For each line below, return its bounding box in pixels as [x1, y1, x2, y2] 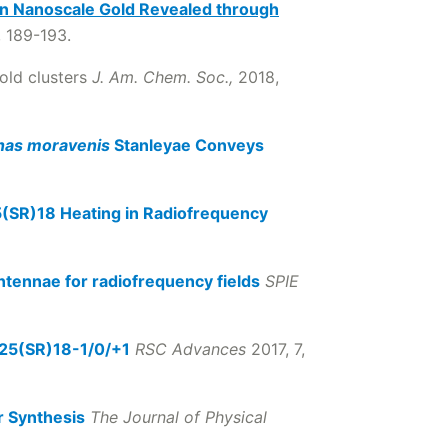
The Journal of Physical [90, 407, 267, 427]
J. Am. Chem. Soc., [92, 67, 238, 87]
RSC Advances [135, 339, 246, 359]
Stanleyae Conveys [114, 135, 264, 155]
